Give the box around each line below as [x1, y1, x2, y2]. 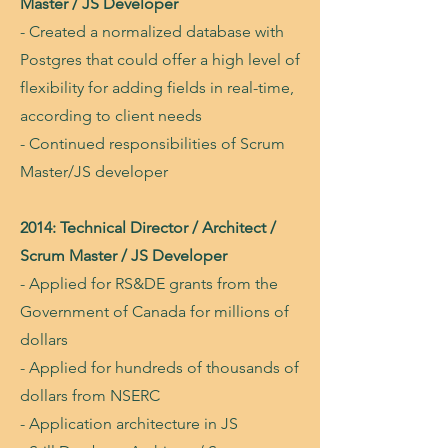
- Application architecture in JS [20, 414, 238, 433]
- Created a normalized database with [20, 22, 284, 41]
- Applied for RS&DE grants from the [20, 274, 278, 293]
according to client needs [20, 106, 202, 125]
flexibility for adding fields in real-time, [20, 78, 294, 97]
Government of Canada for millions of [20, 302, 289, 321]
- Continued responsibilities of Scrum [20, 134, 285, 153]
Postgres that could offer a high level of [20, 50, 300, 69]
